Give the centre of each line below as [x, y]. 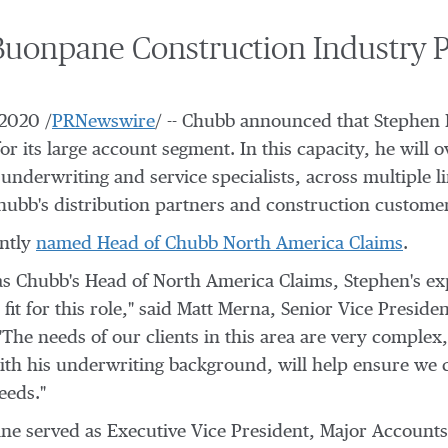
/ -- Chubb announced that [264, 122]
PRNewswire [103, 122]
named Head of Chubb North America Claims [219, 244]
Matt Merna [223, 310]
